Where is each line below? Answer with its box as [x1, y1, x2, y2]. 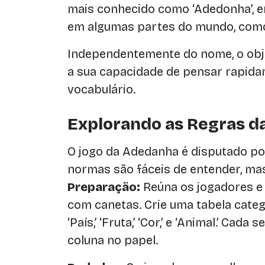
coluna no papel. [67, 233, 158, 247]
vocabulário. [67, 82, 135, 96]
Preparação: [67, 180, 140, 194]
